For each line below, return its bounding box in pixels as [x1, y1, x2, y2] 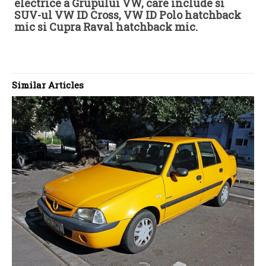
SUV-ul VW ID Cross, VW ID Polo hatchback [14, 7, 241, 22]
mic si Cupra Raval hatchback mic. [14, 19, 198, 34]
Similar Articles [12, 78, 84, 91]
